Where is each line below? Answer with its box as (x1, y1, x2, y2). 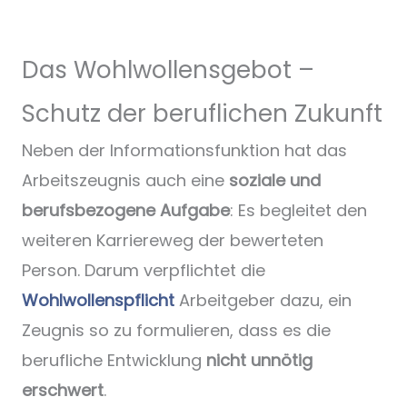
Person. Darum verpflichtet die (22, 259, 265, 283)
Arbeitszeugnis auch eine (22, 169, 229, 193)
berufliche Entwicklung (22, 349, 206, 372)
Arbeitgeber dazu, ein (174, 289, 352, 313)
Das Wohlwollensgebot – (22, 54, 314, 87)
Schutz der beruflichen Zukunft (22, 97, 382, 131)
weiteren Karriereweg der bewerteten (22, 229, 323, 253)
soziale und (229, 169, 321, 193)
